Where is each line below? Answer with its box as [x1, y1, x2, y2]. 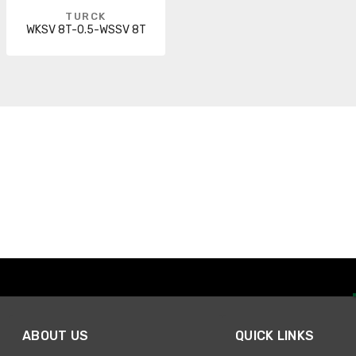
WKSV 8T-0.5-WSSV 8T [25, 23, 146, 37]
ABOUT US [22, 328, 89, 344]
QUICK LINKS [235, 328, 315, 344]
